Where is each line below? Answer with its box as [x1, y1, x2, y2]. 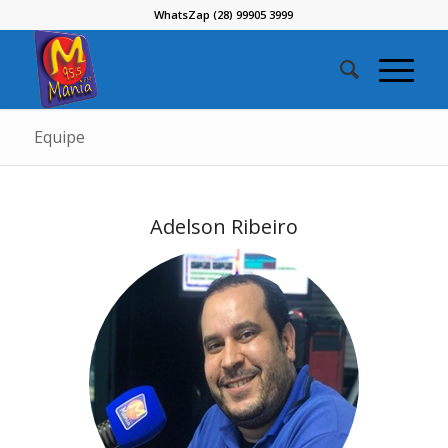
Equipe [33, 126, 85, 148]
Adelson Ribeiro [149, 213, 298, 240]
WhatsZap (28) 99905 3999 [154, 7, 294, 22]
